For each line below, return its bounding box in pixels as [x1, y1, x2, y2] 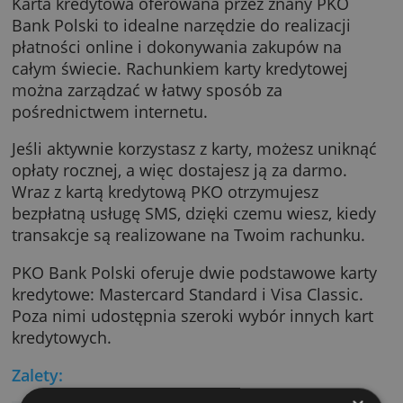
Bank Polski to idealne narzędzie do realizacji [13, 71, 399, 96]
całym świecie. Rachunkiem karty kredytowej [13, 120, 397, 145]
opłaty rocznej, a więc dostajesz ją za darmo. [13, 236, 396, 261]
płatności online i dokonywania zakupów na [13, 95, 390, 121]
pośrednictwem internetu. [13, 169, 237, 194]
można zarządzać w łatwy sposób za [13, 144, 322, 170]
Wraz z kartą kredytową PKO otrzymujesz [13, 260, 363, 286]
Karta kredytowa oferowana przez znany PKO [13, 46, 398, 72]
